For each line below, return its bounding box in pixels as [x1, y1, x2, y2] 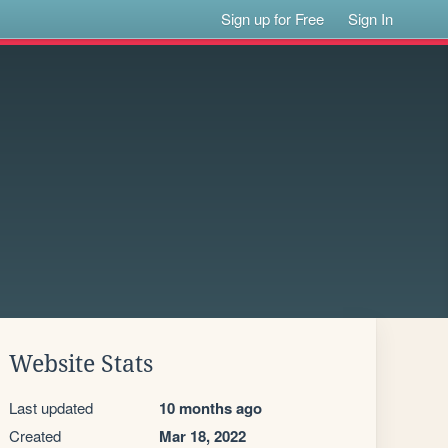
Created [9, 425, 61, 446]
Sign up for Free [221, 8, 325, 29]
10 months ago [159, 397, 262, 419]
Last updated [9, 397, 93, 418]
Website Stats [9, 351, 153, 377]
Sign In [348, 8, 394, 29]
